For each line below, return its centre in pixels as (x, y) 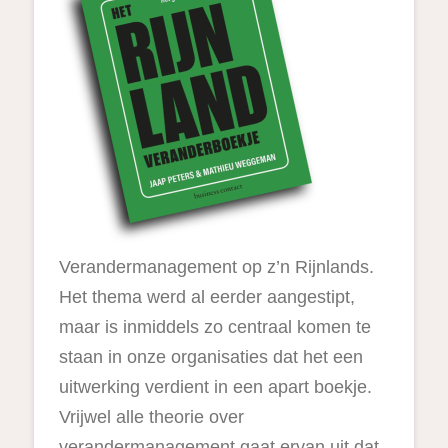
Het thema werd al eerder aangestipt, (206, 297)
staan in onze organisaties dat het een (210, 357)
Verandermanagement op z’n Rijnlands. (216, 267)
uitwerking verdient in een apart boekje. (215, 387)
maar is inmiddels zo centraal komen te (214, 327)
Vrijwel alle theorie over (151, 417)
